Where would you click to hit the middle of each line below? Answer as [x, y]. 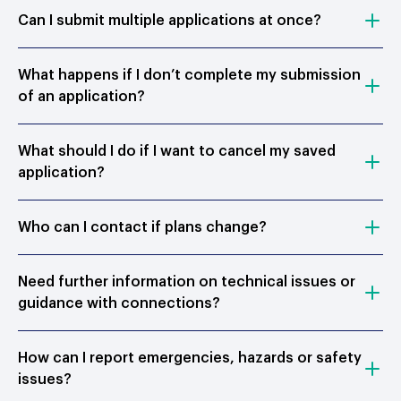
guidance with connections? [119, 303]
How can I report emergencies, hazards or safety [190, 358]
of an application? [81, 97]
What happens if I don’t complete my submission [189, 75]
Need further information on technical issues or [187, 282]
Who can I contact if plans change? [142, 227]
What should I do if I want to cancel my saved [177, 151]
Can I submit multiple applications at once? [170, 21]
